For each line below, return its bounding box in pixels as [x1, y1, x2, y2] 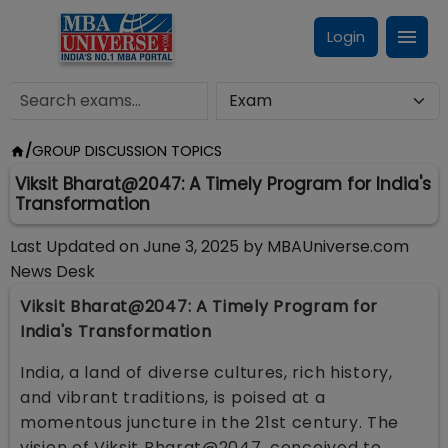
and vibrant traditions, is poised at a [20, 386, 326, 409]
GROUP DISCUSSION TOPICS [31, 141, 222, 161]
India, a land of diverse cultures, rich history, [20, 361, 393, 384]
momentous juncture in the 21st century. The [20, 411, 400, 434]
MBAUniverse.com [267, 235, 409, 258]
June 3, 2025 [143, 235, 239, 258]
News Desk [10, 260, 95, 283]
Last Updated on [10, 235, 139, 258]
